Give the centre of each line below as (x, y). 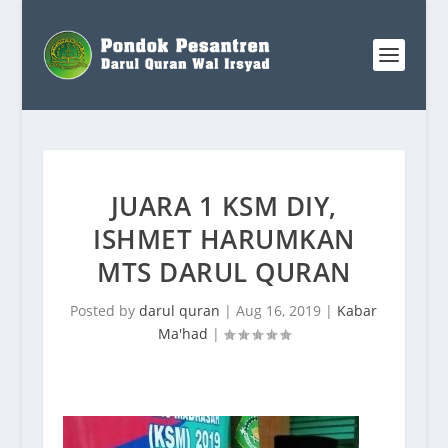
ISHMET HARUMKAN (224, 239)
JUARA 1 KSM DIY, (223, 206)
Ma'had (182, 333)
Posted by (105, 310)
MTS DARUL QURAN (224, 272)
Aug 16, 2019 (279, 310)
